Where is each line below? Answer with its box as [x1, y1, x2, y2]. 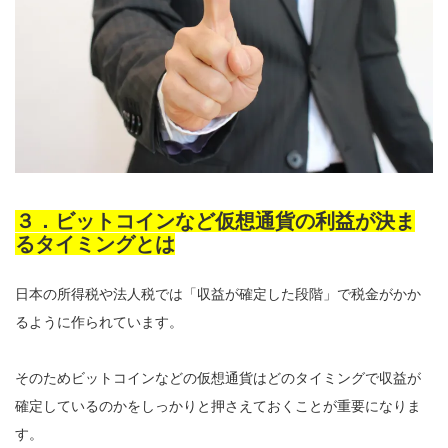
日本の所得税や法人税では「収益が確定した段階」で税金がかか [15, 285, 421, 302]
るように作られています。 [15, 313, 183, 330]
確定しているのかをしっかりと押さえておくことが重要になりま [15, 397, 421, 414]
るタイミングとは [15, 232, 175, 255]
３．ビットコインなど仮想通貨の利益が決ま [15, 209, 415, 232]
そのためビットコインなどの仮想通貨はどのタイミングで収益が [15, 369, 421, 386]
